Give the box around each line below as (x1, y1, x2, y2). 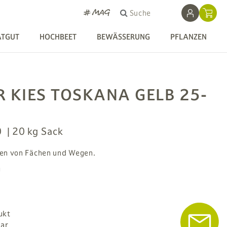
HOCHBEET (40, 32, 77, 42)
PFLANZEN (170, 32, 207, 42)
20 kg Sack (12, 125, 63, 137)
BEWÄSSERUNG (97, 32, 150, 42)
